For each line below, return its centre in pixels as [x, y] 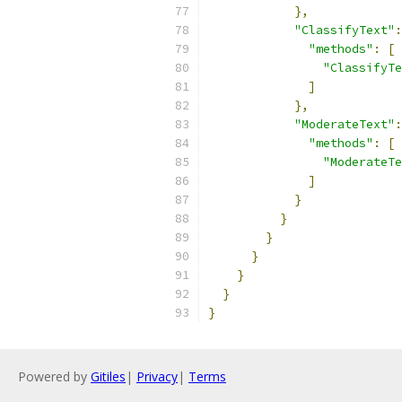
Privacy [157, 376]
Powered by [54, 376]
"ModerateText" [345, 124]
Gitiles [108, 376]
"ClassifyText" [345, 30]
